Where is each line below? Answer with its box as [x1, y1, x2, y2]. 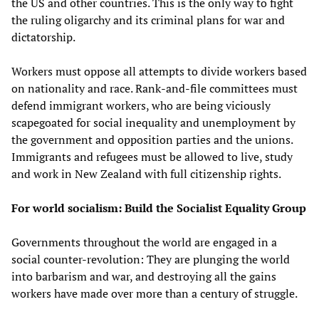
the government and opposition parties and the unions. [11, 131, 293, 147]
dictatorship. [11, 28, 75, 45]
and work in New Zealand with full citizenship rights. [11, 165, 283, 182]
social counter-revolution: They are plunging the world [11, 251, 290, 267]
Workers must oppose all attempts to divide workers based [11, 63, 307, 79]
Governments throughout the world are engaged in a [11, 234, 277, 250]
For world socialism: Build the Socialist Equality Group [11, 199, 306, 216]
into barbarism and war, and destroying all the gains [11, 268, 276, 284]
